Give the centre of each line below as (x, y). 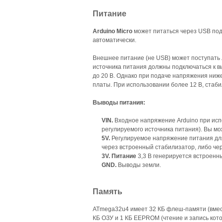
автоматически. (114, 40)
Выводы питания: (119, 102)
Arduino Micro (112, 31)
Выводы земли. (139, 165)
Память (108, 191)
